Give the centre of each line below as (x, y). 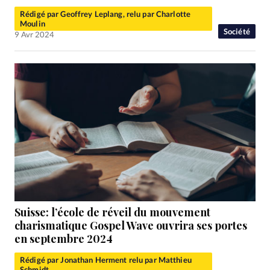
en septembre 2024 (64, 238)
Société (237, 31)
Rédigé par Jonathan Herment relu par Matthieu (106, 259)
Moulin (33, 23)
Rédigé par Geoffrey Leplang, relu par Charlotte (105, 14)
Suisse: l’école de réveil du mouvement (112, 212)
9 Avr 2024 (34, 34)
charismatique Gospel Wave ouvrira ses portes (131, 225)
